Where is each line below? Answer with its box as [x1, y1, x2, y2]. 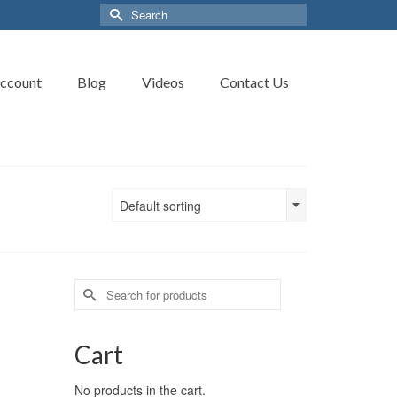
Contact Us [220, 74, 289, 90]
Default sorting [120, 197, 201, 214]
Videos [142, 74, 184, 90]
